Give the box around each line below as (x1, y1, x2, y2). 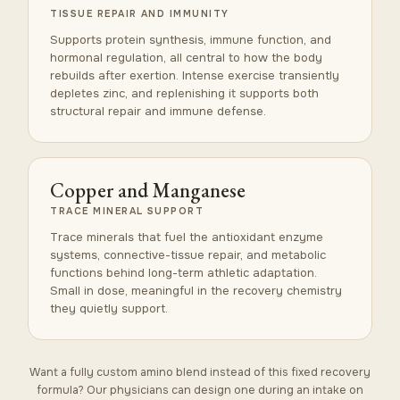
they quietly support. (50, 300, 169, 316)
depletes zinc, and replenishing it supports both (50, 85, 320, 101)
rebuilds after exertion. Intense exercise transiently (50, 67, 340, 83)
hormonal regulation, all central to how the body (50, 49, 323, 65)
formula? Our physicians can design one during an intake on (37, 382, 363, 397)
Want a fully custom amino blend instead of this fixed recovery (29, 364, 371, 379)
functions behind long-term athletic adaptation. (50, 264, 318, 280)
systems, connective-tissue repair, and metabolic (50, 246, 327, 262)
